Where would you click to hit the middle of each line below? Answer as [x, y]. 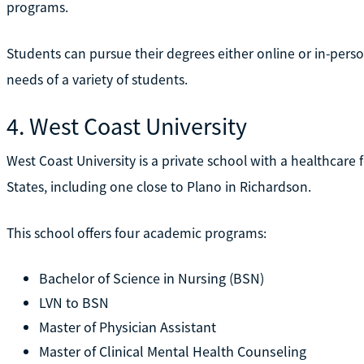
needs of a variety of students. [97, 79]
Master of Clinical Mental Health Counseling [172, 351]
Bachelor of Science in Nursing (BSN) [151, 278]
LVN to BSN [74, 302]
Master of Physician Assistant [127, 327]
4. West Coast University [126, 126]
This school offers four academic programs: [136, 233]
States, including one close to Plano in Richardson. [158, 186]
